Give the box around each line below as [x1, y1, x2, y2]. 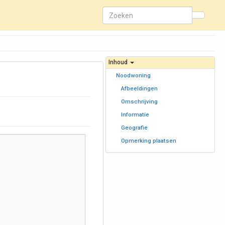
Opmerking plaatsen [121, 137, 177, 144]
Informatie [121, 111, 150, 118]
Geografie [121, 124, 148, 131]
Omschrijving [121, 98, 158, 105]
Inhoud [108, 59, 128, 66]
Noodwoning [116, 72, 151, 79]
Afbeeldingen [121, 85, 158, 92]
